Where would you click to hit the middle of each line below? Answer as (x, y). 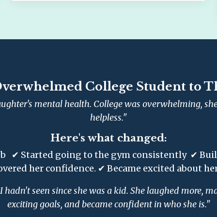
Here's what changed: (108, 138)
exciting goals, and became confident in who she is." (108, 204)
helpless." (108, 118)
